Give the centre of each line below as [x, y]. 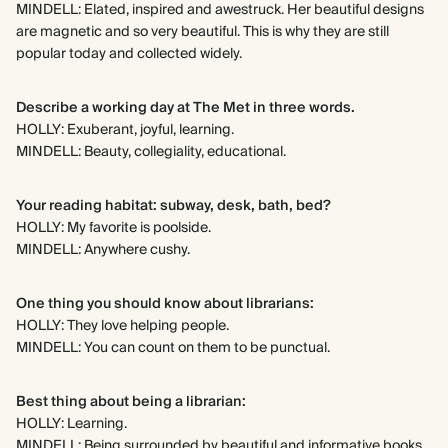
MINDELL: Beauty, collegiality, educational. [151, 152]
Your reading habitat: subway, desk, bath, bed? [173, 206]
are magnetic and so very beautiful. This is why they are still [202, 32]
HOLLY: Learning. [71, 424]
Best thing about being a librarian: [131, 402]
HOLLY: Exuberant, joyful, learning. [125, 130]
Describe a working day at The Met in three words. [185, 108]
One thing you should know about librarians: [165, 304]
